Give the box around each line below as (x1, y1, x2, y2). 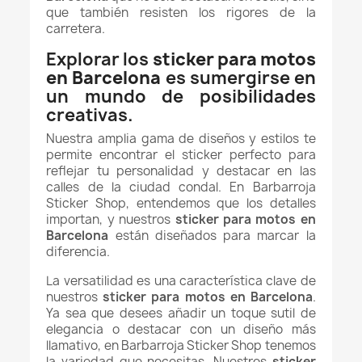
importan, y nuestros (46, 211, 175, 228)
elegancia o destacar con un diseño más (46, 321, 316, 338)
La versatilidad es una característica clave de (46, 272, 316, 289)
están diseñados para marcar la (108, 227, 316, 244)
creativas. (46, 103, 134, 127)
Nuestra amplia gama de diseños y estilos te (46, 130, 316, 147)
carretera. (46, 20, 106, 37)
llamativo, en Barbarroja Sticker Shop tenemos (46, 337, 316, 354)
